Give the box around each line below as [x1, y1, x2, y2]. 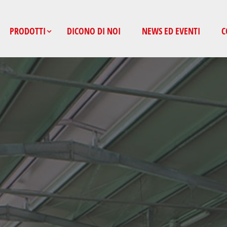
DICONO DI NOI [67, 25, 121, 37]
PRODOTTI [10, 25, 46, 37]
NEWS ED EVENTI [142, 25, 200, 37]
